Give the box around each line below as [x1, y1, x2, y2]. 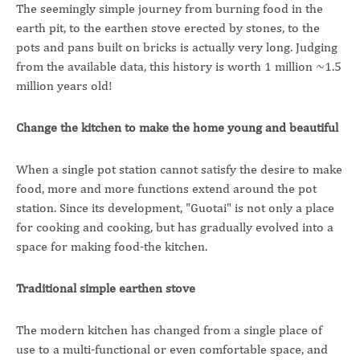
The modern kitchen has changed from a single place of [16, 322, 322, 337]
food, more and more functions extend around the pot [16, 181, 317, 196]
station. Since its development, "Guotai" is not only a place [16, 200, 334, 215]
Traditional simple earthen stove [16, 280, 195, 296]
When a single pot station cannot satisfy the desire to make [16, 162, 342, 177]
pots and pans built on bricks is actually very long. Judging [16, 39, 337, 55]
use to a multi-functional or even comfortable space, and [16, 342, 328, 357]
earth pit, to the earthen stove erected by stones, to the [16, 20, 320, 35]
